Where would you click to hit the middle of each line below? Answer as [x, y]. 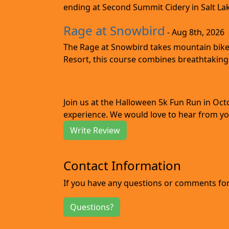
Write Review [95, 130]
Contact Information [122, 165]
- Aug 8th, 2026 [195, 32]
